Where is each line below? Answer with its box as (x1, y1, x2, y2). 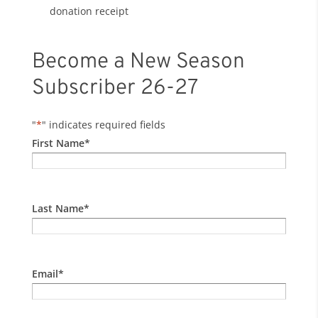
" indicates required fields (41, 117, 165, 131)
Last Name (31, 201, 84, 215)
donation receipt (49, 4, 128, 18)
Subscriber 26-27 (31, 75, 198, 102)
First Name (31, 136, 84, 150)
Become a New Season (31, 48, 245, 75)
